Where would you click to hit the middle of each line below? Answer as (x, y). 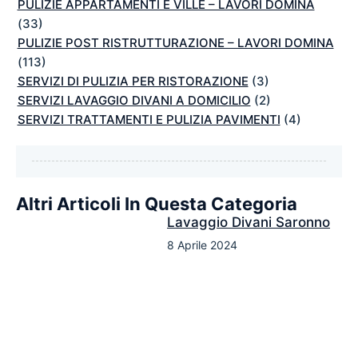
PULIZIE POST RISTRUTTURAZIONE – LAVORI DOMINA (175, 42)
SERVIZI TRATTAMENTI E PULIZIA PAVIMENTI (149, 119)
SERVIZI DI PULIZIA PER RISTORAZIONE (133, 81)
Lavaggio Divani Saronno (249, 222)
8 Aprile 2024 (202, 245)
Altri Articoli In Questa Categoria (157, 203)
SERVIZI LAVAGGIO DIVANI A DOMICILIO (134, 100)
